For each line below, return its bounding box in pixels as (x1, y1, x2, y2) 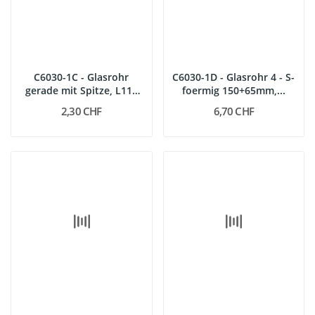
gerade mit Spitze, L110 (25, 83, 138, 97)
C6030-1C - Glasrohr (34, 70, 129, 84)
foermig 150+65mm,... (181, 83, 285, 97)
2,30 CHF (61, 103, 102, 118)
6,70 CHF (213, 103, 254, 118)
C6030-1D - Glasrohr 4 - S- (172, 70, 295, 84)
